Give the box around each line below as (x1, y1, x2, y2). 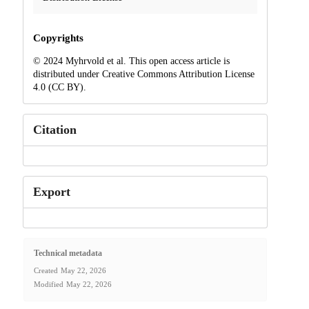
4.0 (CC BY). (32, 81, 86, 92)
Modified (33, 280, 63, 289)
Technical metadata (33, 248, 102, 259)
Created (33, 266, 58, 275)
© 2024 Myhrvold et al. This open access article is (32, 55, 230, 66)
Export (32, 184, 70, 199)
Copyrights (32, 32, 83, 43)
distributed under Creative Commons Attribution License (32, 68, 255, 79)
